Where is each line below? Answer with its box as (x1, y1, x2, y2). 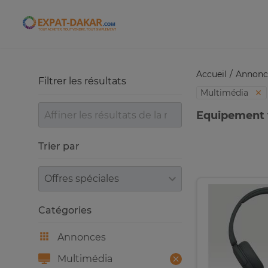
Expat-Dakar (68, 22, 129, 33)
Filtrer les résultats (38, 75, 126, 87)
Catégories (38, 205, 92, 216)
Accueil (196, 69, 227, 80)
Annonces (57, 232, 106, 243)
